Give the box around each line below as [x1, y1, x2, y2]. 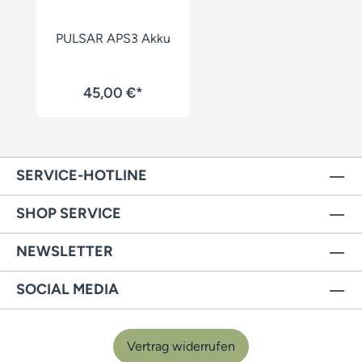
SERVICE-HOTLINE [16, 166, 147, 185]
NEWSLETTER [16, 242, 113, 261]
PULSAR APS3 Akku [56, 30, 170, 46]
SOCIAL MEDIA [16, 280, 119, 299]
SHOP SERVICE [16, 204, 121, 223]
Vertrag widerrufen [127, 339, 235, 355]
